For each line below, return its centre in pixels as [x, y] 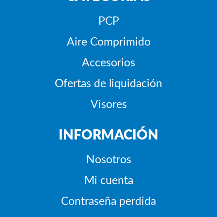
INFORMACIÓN [108, 135]
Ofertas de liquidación [108, 84]
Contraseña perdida [108, 201]
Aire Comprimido [108, 42]
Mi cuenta [108, 180]
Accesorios [108, 63]
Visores [108, 104]
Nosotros [108, 160]
